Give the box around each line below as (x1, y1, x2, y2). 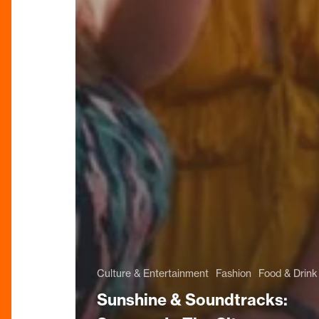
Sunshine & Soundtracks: (97, 289, 288, 310)
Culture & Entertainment (97, 266, 209, 280)
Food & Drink (258, 266, 318, 280)
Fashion (216, 266, 251, 280)
